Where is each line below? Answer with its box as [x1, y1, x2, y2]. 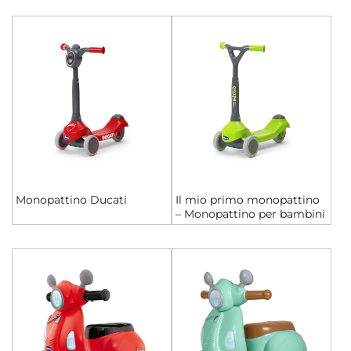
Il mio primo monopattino [175, 193, 320, 207]
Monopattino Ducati [16, 193, 127, 207]
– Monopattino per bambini [175, 207, 325, 221]
